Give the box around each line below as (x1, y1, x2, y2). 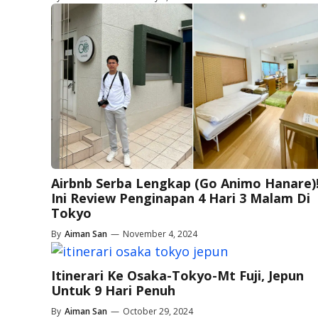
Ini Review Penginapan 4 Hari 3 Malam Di (51, 189, 310, 207)
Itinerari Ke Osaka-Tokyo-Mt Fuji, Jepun (51, 266, 304, 284)
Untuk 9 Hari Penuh (51, 281, 175, 299)
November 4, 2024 (123, 227, 197, 240)
